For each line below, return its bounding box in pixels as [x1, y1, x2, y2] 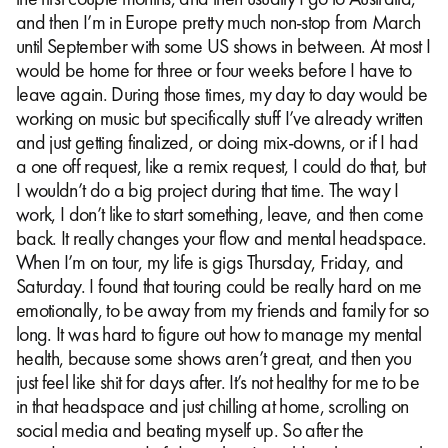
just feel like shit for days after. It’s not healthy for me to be [16, 368, 420, 395]
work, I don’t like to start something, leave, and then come [16, 200, 424, 227]
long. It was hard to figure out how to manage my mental [16, 320, 422, 347]
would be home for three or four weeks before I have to [16, 56, 412, 83]
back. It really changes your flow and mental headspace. [16, 224, 427, 251]
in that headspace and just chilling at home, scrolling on [16, 392, 409, 419]
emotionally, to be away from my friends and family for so [16, 296, 429, 323]
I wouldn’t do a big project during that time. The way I [16, 176, 399, 203]
